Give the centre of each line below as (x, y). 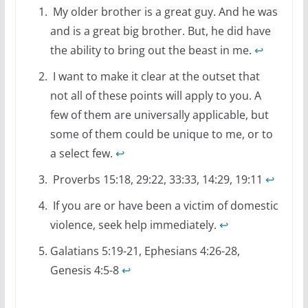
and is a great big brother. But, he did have (160, 31)
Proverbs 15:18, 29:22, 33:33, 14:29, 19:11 (157, 179)
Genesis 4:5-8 (86, 270)
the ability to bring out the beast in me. (152, 50)
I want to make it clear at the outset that (155, 76)
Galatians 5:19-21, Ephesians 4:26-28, (145, 251)
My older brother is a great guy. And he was (164, 11)
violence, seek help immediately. (134, 224)
